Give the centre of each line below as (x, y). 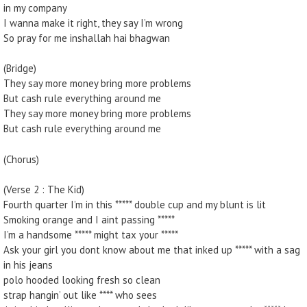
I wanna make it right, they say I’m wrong (93, 23)
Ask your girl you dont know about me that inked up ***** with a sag (152, 250)
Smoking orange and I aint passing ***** (89, 220)
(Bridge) (20, 68)
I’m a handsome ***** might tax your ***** (91, 235)
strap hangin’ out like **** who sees (80, 295)
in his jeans (28, 265)
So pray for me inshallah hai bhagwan (87, 38)
